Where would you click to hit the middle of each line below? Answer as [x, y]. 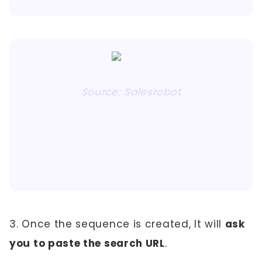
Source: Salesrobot [131, 92]
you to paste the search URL [87, 243]
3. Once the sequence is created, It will [117, 224]
